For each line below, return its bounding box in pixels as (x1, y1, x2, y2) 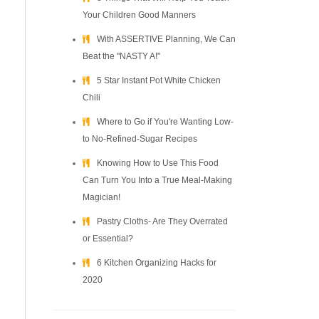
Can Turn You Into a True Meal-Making (83, 175, 232, 185)
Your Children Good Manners (83, 10, 196, 20)
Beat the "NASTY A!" (83, 51, 160, 61)
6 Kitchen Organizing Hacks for (97, 258, 216, 268)
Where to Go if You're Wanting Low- (97, 117, 234, 127)
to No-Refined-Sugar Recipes (83, 134, 197, 144)
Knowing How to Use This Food (97, 158, 219, 168)
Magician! (83, 192, 120, 202)
